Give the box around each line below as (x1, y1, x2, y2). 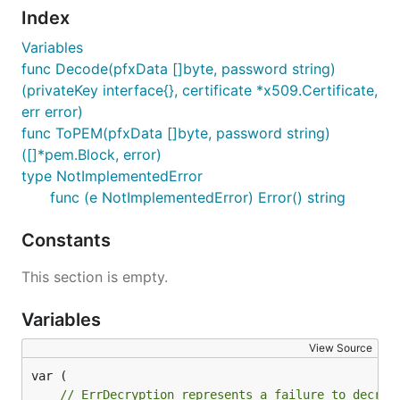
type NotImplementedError (21, 167, 203, 185)
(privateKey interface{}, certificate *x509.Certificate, (21, 81, 378, 99)
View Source (309, 341, 372, 354)
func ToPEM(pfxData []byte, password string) (21, 124, 330, 142)
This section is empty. (21, 268, 168, 286)
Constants (21, 229, 115, 251)
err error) (21, 103, 83, 121)
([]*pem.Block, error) (21, 146, 162, 163)
